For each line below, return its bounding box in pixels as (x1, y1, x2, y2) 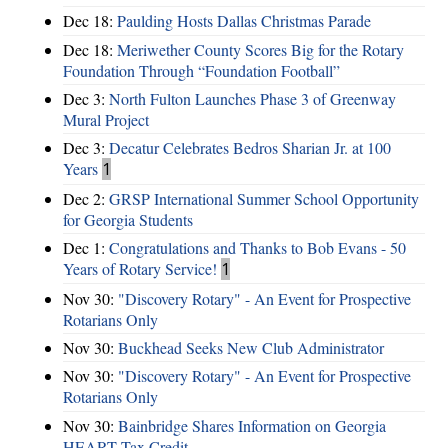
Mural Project (63, 109, 149, 131)
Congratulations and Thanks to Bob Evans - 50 (109, 237, 406, 259)
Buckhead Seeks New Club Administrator (118, 336, 384, 358)
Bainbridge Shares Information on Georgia (118, 414, 386, 436)
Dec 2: (63, 187, 109, 209)
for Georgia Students (63, 208, 193, 230)
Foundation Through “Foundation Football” (63, 59, 340, 81)
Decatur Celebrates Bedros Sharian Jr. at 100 (109, 137, 391, 159)
